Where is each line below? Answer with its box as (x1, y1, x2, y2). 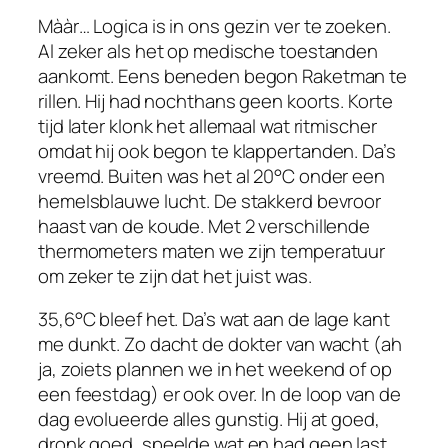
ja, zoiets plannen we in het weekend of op (38, 356, 392, 383)
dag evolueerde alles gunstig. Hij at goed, (38, 406, 380, 433)
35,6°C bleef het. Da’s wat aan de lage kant (38, 306, 390, 333)
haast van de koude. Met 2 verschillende (38, 212, 371, 239)
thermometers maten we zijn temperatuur (38, 237, 386, 264)
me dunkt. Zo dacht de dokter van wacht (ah (38, 331, 402, 358)
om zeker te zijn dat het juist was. (38, 262, 312, 289)
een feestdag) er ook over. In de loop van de (38, 381, 401, 408)
